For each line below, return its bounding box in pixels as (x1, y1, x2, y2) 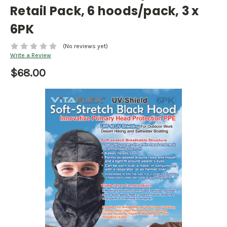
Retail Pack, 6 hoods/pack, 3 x (10, 3, 199, 19)
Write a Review (10, 52, 51, 59)
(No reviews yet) (62, 43, 108, 50)
